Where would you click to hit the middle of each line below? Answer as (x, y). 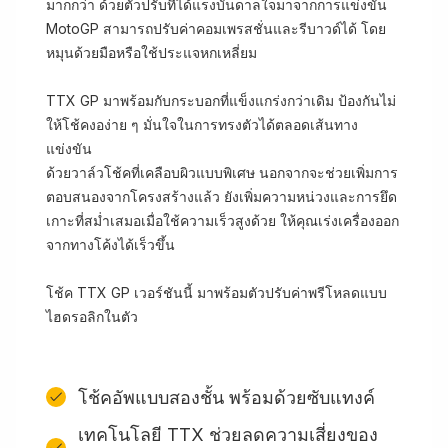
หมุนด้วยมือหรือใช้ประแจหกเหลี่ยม (151, 52)
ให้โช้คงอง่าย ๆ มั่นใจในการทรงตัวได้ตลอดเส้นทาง (202, 124)
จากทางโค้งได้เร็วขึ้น (110, 244)
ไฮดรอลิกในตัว (92, 316)
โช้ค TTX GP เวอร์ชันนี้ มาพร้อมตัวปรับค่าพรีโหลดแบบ (216, 292)
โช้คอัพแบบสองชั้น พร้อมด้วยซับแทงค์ (226, 397)
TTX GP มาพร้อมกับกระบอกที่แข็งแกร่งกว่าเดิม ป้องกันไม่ (221, 100)
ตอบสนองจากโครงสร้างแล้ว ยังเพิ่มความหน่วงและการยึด (221, 196)
